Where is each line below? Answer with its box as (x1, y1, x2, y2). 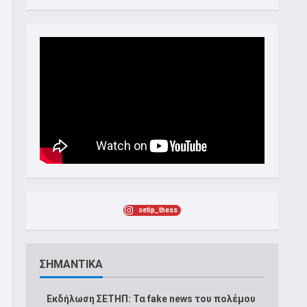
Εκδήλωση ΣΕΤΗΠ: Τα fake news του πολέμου (47, 293, 256, 304)
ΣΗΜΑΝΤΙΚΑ (40, 257, 103, 271)
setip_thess (138, 205, 177, 214)
